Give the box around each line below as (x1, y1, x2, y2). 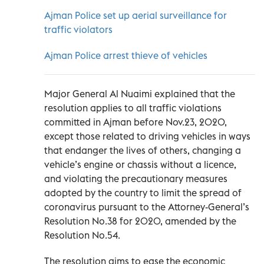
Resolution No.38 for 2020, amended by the (44, 214, 236, 227)
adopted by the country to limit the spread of (44, 186, 242, 199)
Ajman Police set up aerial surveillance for (44, 9, 227, 21)
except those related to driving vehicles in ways (44, 130, 250, 142)
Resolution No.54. (44, 229, 120, 241)
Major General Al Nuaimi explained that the (44, 87, 235, 100)
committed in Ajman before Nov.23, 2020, (44, 115, 227, 128)
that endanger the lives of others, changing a (44, 144, 241, 156)
